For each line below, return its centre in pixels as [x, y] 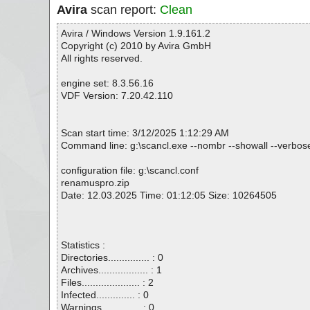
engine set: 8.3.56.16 [107, 83]
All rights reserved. [102, 58]
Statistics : [83, 245]
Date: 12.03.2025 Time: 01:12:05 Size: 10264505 [169, 195]
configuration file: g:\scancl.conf [130, 170]
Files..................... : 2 [107, 282]
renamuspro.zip [95, 183]
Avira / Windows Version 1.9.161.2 [136, 33]
